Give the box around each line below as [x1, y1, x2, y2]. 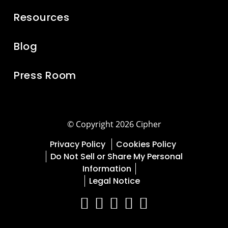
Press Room [14, 68, 77, 82]
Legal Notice [89, 175, 140, 187]
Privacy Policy [50, 138, 107, 150]
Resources [14, 10, 70, 24]
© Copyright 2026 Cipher [67, 118, 161, 130]
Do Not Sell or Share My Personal [50, 150, 183, 162]
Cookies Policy [116, 138, 178, 150]
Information [82, 162, 131, 175]
